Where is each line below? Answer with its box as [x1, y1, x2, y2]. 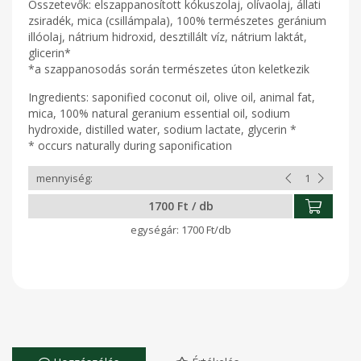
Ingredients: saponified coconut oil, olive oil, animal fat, [28, 89, 315, 105]
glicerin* [28, 45, 71, 60]
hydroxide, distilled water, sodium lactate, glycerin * [28, 122, 297, 137]
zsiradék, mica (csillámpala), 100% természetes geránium [28, 13, 326, 28]
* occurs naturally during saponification [28, 138, 232, 153]
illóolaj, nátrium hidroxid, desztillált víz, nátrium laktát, [28, 29, 307, 44]
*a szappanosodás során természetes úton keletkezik [28, 61, 309, 77]
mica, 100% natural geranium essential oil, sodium [28, 106, 290, 121]
